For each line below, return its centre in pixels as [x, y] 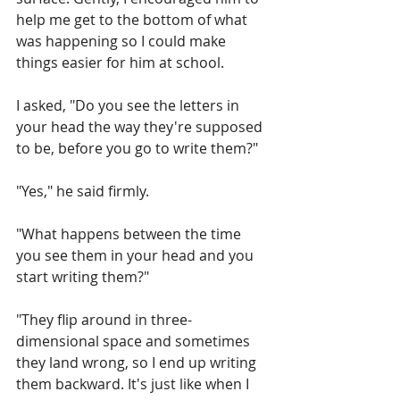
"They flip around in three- [104, 320]
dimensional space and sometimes [135, 342]
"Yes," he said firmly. [83, 192]
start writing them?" [83, 277]
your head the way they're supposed [141, 127]
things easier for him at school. [120, 63]
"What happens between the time [130, 234]
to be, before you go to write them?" [137, 149]
